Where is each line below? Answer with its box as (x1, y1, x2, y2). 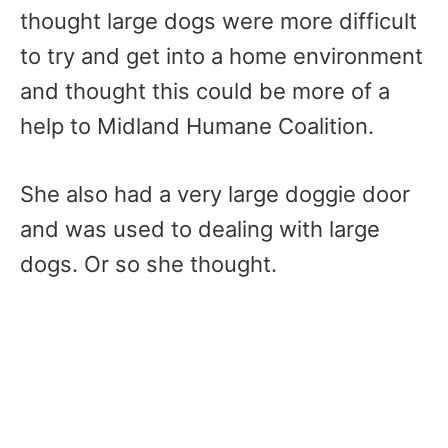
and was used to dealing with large (20, 216, 380, 242)
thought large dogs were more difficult (20, 8, 417, 34)
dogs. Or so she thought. (20, 251, 283, 277)
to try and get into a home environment (20, 43, 423, 69)
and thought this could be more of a (20, 78, 390, 104)
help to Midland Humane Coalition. (20, 113, 374, 139)
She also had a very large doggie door (20, 181, 410, 207)
